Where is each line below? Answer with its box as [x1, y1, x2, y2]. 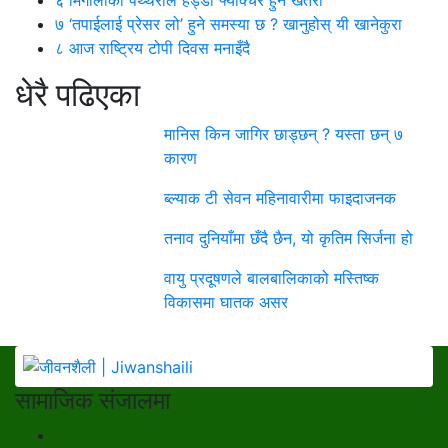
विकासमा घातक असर [164, 291, 289, 312]
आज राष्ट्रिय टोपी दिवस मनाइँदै [64, 37, 250, 58]
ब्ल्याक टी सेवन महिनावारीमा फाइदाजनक [164, 187, 397, 208]
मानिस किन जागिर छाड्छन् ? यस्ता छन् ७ [164, 123, 404, 144]
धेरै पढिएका [15, 74, 140, 114]
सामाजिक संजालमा [15, 386, 170, 416]
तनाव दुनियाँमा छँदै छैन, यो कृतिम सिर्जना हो [164, 227, 414, 248]
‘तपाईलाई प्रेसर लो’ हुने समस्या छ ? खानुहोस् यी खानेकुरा [64, 13, 402, 34]
